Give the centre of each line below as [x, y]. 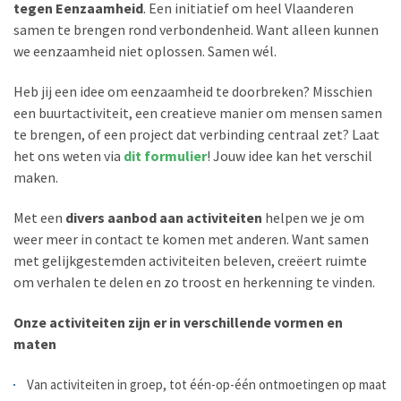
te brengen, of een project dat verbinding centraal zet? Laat [196, 134]
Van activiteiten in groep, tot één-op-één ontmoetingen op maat [207, 384]
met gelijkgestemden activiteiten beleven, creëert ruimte [190, 260]
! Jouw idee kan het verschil [290, 155]
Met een [39, 217]
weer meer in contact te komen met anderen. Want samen [191, 239]
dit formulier [165, 155]
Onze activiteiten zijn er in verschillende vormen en [178, 322]
